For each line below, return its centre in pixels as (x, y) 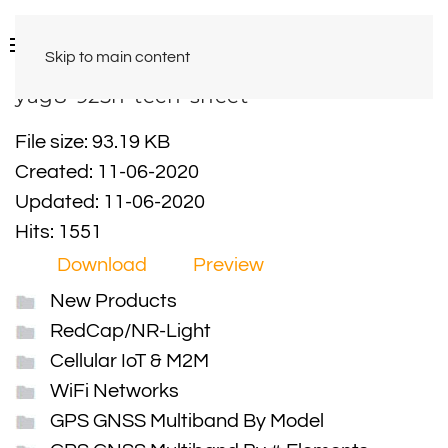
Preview (228, 265)
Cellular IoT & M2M (129, 361)
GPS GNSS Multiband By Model (187, 421)
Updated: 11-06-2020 (110, 202)
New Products (113, 301)
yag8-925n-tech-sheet (131, 96)
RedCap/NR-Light (130, 331)
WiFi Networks (114, 391)
